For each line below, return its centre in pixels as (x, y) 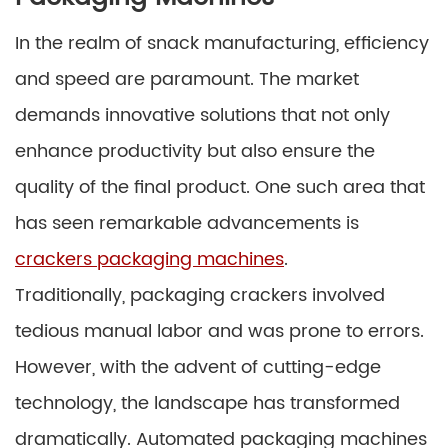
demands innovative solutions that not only (202, 115)
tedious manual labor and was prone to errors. (219, 331)
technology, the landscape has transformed (207, 403)
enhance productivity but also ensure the (195, 151)
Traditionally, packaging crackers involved (200, 295)
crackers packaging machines (149, 259)
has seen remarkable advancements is (187, 223)
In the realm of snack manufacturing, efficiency (222, 43)
